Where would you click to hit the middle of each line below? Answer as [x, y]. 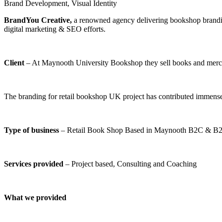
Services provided [35, 164]
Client [15, 62]
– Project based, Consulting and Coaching [131, 164]
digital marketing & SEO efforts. [55, 29]
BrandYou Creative [37, 20]
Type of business [32, 130]
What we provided [35, 197]
